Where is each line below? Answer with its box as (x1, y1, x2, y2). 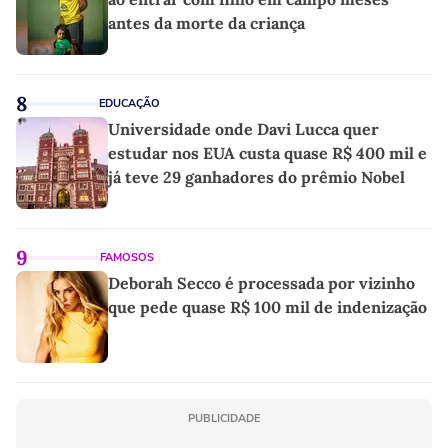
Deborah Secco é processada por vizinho (108, 272, 415, 293)
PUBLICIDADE (188, 410, 260, 426)
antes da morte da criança (108, 12, 305, 33)
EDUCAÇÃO (99, 95, 160, 111)
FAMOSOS (100, 249, 154, 265)
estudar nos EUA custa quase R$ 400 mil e (108, 142, 427, 163)
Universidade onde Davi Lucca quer (108, 118, 379, 139)
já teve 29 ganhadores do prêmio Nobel (108, 166, 405, 187)
